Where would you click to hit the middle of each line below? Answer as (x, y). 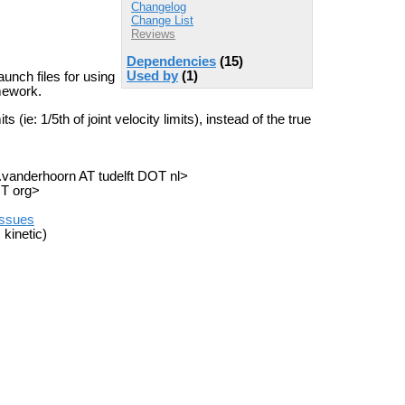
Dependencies (171, 61)
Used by (152, 75)
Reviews (153, 34)
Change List (162, 21)
